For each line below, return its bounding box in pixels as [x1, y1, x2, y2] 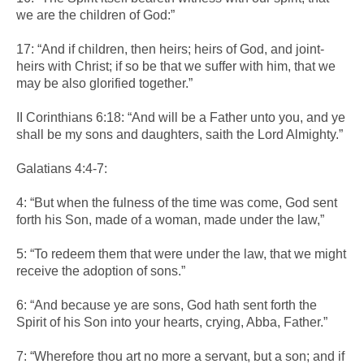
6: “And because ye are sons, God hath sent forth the [16, 297, 317, 312]
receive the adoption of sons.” [16, 263, 185, 278]
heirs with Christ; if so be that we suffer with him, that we [16, 58, 336, 73]
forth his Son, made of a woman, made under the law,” [16, 212, 324, 227]
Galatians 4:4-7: [16, 161, 107, 175]
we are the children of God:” [16, 7, 175, 22]
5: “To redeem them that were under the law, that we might [16, 246, 346, 261]
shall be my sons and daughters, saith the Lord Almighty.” [16, 127, 343, 141]
